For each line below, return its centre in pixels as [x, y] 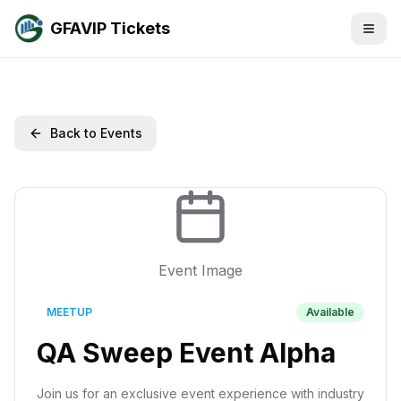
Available [330, 312]
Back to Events [96, 133]
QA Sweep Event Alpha [186, 353]
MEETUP [69, 312]
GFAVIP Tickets [110, 28]
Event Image [200, 270]
